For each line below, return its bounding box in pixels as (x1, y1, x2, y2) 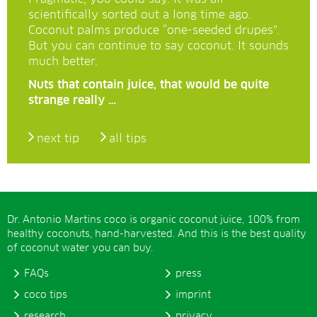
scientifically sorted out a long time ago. (28, 9, 251, 21)
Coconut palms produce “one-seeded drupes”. (28, 25, 279, 36)
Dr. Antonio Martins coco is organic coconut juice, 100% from (7, 215, 300, 225)
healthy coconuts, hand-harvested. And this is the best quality (7, 229, 306, 239)
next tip (37, 133, 79, 144)
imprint (175, 290, 211, 300)
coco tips (24, 290, 67, 300)
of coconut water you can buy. (7, 243, 153, 253)
